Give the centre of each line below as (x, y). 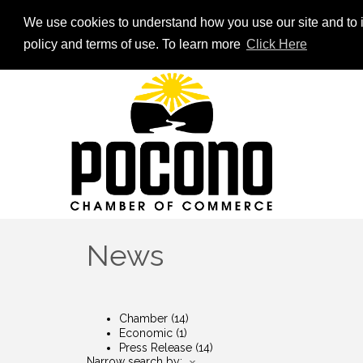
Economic (146, 333)
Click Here (276, 45)
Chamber (143, 319)
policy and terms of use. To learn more (133, 45)
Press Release (156, 348)
